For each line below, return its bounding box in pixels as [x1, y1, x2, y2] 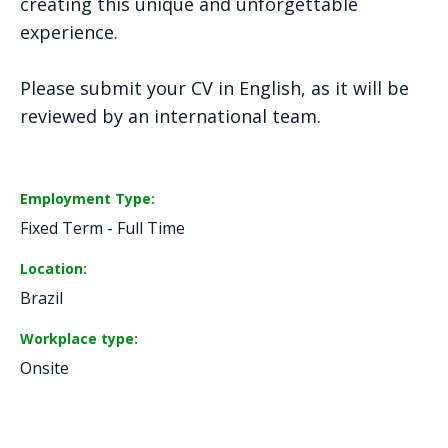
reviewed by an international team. [20, 104, 321, 128]
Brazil [20, 287, 63, 310]
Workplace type [20, 328, 134, 348]
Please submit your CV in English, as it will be [20, 76, 409, 100]
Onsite [20, 357, 69, 380]
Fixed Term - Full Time [20, 217, 185, 240]
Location [20, 258, 83, 278]
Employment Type [20, 189, 151, 208]
